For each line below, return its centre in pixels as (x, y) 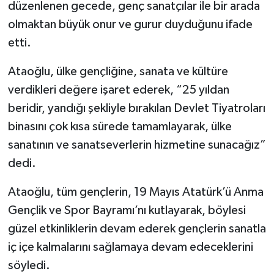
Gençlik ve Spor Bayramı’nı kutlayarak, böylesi (127, 210)
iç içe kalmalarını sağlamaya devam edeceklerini (130, 247)
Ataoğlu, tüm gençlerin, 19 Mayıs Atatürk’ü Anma (135, 192)
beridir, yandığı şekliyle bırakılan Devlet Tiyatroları (136, 108)
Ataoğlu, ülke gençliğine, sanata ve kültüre (118, 71)
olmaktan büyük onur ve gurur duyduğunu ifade (130, 24)
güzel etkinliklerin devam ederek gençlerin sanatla (137, 228)
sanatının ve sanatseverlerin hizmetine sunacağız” (137, 145)
